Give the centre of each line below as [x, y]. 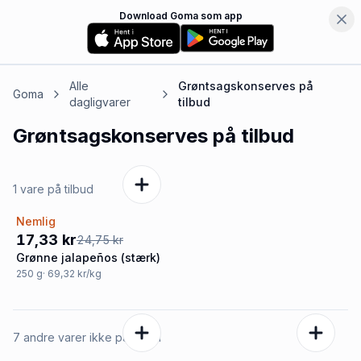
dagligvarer [100, 102]
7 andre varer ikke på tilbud [87, 337]
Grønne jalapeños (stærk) [88, 257]
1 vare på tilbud [53, 189]
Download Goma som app [180, 16]
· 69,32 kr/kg [72, 273]
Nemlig [36, 221]
